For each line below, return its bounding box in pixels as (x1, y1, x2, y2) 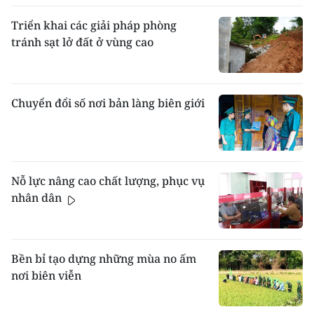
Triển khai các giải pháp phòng (11, 18, 177, 34)
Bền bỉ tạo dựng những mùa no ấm (11, 251, 196, 267)
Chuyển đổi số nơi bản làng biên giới (11, 95, 205, 111)
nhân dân (11, 190, 64, 206)
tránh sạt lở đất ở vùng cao (11, 34, 153, 50)
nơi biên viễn (11, 268, 81, 284)
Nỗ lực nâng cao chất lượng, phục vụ (11, 173, 205, 189)
